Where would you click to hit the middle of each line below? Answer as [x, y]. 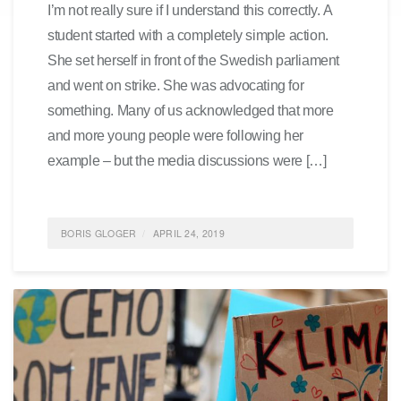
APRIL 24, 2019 [188, 233]
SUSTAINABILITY [108, 296]
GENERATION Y [220, 264]
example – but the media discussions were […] [187, 160]
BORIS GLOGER [99, 233]
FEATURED [152, 264]
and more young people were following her [175, 135]
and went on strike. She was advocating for [176, 85]
